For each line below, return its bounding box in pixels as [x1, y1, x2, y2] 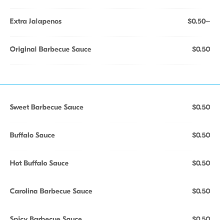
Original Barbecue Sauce [10, 45, 91, 54]
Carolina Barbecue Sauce [10, 187, 92, 195]
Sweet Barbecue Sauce [10, 103, 83, 111]
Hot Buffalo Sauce [10, 159, 69, 167]
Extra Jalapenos [10, 17, 62, 26]
